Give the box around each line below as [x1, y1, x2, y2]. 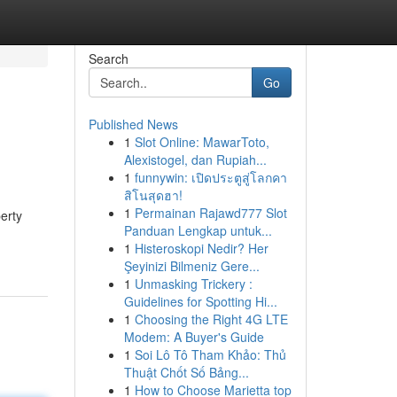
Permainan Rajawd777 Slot [134, 204, 287, 222]
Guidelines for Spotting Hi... [123, 292, 277, 310]
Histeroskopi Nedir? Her [134, 239, 269, 257]
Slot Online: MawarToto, [134, 133, 269, 151]
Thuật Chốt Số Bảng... [123, 363, 249, 381]
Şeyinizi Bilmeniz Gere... [123, 257, 260, 275]
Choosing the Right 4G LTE [134, 310, 288, 328]
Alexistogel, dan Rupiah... [123, 151, 267, 168]
